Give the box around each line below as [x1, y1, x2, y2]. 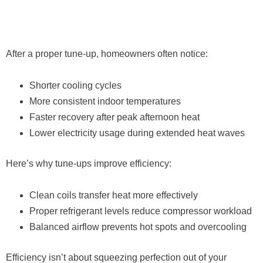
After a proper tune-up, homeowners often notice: [6, 49, 208, 59]
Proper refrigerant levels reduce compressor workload [29, 206, 252, 217]
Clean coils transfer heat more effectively [29, 190, 198, 201]
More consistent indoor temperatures [29, 96, 181, 107]
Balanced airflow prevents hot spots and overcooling [29, 222, 247, 232]
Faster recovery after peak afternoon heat [29, 112, 200, 123]
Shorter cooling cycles [29, 80, 122, 91]
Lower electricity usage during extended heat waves [29, 128, 245, 139]
